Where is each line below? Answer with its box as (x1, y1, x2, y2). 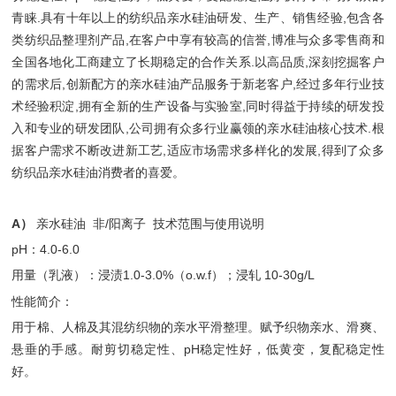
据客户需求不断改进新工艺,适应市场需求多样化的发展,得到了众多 (11, 142, 385, 157)
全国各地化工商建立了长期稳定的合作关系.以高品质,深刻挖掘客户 (11, 54, 385, 69)
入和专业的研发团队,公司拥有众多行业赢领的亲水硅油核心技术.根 (11, 120, 385, 135)
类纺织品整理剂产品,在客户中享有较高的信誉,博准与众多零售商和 (11, 32, 385, 47)
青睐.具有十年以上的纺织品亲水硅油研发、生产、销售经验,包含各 (11, 10, 385, 25)
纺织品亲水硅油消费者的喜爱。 (11, 164, 186, 179)
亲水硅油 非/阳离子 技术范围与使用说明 (33, 217, 265, 232)
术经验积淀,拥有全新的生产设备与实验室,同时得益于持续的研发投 (11, 98, 385, 113)
